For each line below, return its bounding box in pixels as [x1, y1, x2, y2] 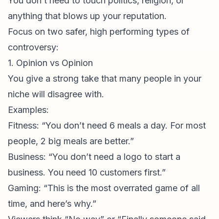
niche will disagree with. [8, 89, 104, 99]
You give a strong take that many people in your [8, 73, 201, 84]
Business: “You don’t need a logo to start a [8, 152, 180, 162]
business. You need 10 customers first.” [8, 167, 166, 177]
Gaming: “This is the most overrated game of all [8, 183, 200, 193]
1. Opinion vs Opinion [8, 58, 93, 68]
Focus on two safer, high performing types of [8, 26, 190, 37]
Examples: [8, 105, 49, 115]
